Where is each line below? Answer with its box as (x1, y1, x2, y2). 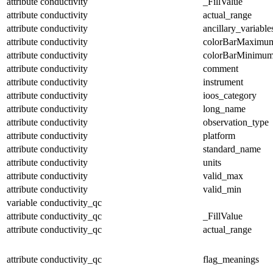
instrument (203, 76, 243, 87)
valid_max (203, 170, 243, 181)
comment (203, 63, 238, 74)
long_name (203, 103, 246, 114)
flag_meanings (203, 253, 259, 264)
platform (203, 130, 235, 141)
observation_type (203, 116, 269, 127)
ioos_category (203, 90, 257, 101)
